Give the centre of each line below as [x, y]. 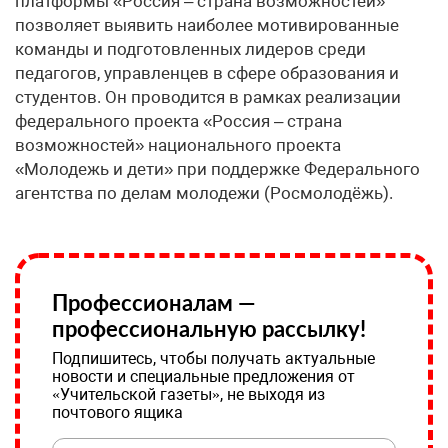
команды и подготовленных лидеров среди [190, 49]
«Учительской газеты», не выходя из [188, 395]
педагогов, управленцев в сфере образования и [207, 73]
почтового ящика [117, 413]
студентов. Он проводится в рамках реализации [208, 97]
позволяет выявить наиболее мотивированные [207, 25]
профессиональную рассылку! [209, 329]
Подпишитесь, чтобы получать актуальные [213, 359]
